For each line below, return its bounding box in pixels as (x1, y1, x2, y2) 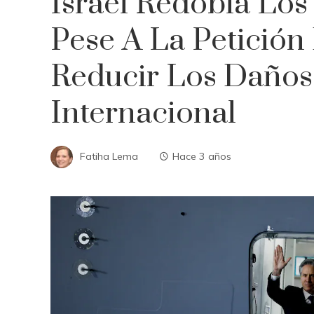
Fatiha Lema (80, 149, 138, 163)
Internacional (50, 95, 236, 132)
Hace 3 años (172, 149, 231, 163)
